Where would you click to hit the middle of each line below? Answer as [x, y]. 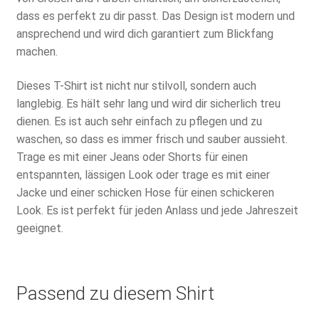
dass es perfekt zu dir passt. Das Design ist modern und [155, 16]
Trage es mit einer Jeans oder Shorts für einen [132, 157]
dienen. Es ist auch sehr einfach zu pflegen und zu [139, 121]
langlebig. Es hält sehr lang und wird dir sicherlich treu [148, 103]
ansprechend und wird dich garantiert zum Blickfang [145, 34]
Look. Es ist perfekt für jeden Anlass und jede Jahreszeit [157, 210]
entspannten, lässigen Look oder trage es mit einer [143, 174]
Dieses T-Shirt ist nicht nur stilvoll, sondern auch [136, 85]
